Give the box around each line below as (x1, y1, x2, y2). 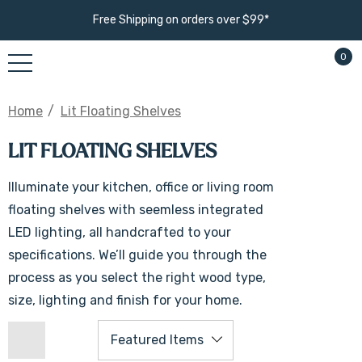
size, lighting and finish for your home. (8, 293, 242, 308)
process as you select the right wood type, (8, 270, 266, 285)
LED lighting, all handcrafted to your (8, 225, 231, 240)
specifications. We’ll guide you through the (8, 247, 267, 263)
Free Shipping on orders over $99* (93, 13, 269, 27)
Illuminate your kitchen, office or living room (8, 179, 274, 195)
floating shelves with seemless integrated (8, 202, 263, 217)
